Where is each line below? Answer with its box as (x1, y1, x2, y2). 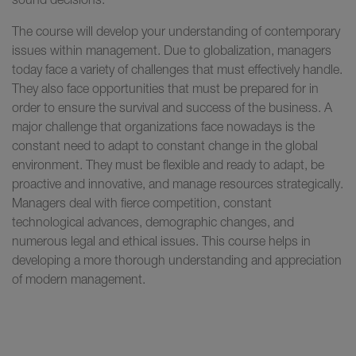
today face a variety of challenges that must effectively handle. (12, 61, 342, 76)
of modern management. (12, 271, 145, 286)
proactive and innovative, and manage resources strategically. (12, 176, 343, 191)
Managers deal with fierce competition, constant (12, 195, 272, 210)
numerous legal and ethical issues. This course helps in (12, 233, 311, 248)
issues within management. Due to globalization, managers (12, 42, 331, 57)
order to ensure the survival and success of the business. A (12, 99, 332, 114)
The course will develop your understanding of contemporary (12, 23, 340, 38)
